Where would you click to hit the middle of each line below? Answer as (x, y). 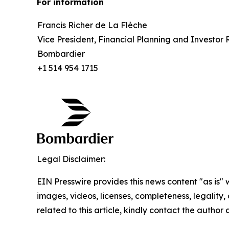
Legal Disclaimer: (71, 159)
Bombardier (61, 54)
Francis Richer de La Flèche (92, 25)
